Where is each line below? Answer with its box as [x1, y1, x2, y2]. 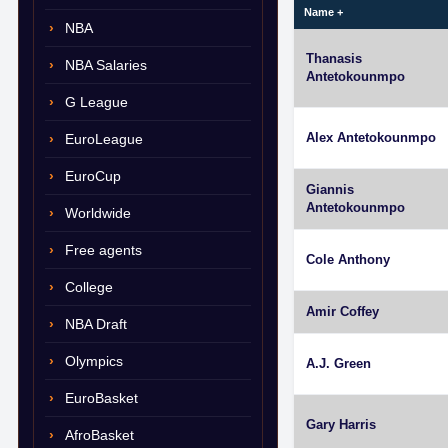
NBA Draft [65, 316, 127, 332]
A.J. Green [306, 356, 371, 371]
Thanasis [306, 51, 362, 66]
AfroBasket [65, 427, 134, 443]
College [65, 279, 113, 295]
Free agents [65, 242, 142, 258]
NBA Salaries [65, 57, 147, 73]
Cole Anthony [306, 252, 390, 267]
